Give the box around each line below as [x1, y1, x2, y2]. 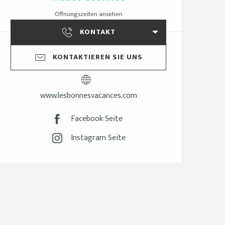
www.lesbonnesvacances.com [40, 88, 137, 102]
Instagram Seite [71, 131, 126, 145]
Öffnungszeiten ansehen [54, 9, 123, 20]
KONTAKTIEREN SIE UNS [53, 51, 143, 64]
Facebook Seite [71, 112, 123, 126]
